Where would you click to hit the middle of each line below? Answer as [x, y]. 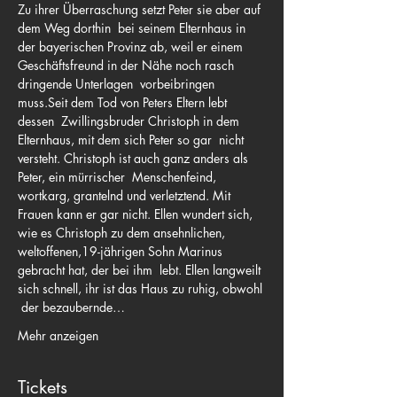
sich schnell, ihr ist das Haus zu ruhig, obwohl [142, 288]
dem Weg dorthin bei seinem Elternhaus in [133, 28]
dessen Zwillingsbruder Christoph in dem [130, 121]
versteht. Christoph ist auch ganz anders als [135, 158]
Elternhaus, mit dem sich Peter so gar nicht [132, 140]
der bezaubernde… [71, 307]
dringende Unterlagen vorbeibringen [118, 84]
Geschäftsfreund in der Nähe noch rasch [128, 65]
